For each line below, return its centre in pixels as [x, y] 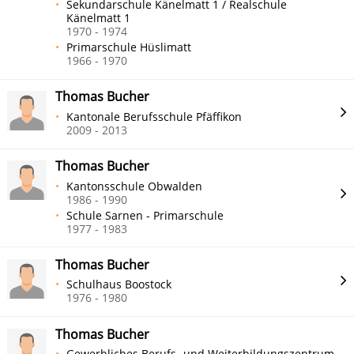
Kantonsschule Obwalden [135, 186]
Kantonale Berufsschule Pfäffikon [154, 116]
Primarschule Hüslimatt [129, 47]
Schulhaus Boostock [119, 284]
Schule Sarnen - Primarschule [145, 215]
